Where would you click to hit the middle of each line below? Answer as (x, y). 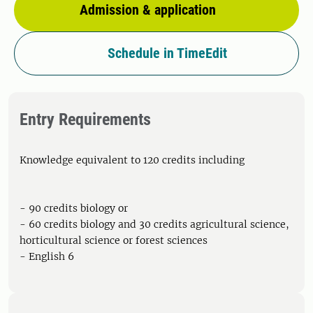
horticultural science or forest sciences (114, 240)
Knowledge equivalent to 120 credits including (132, 160)
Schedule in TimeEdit (167, 53)
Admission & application (148, 10)
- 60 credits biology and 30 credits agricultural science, (154, 224)
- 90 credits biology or (74, 208)
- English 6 (47, 256)
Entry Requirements (85, 119)
